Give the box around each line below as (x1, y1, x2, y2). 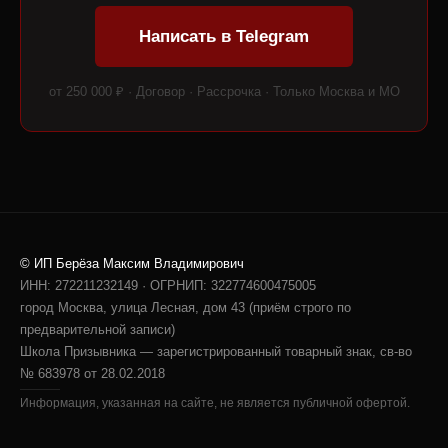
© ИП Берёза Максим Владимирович (20, 256, 244, 271)
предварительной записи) (20, 322, 175, 337)
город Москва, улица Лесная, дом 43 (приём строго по (20, 300, 351, 315)
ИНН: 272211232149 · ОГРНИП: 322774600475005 (20, 278, 316, 293)
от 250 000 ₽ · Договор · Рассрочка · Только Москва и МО (48, 84, 400, 99)
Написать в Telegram (139, 27, 309, 46)
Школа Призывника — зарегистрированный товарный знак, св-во (20, 344, 412, 359)
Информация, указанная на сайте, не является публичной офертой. (20, 396, 410, 410)
